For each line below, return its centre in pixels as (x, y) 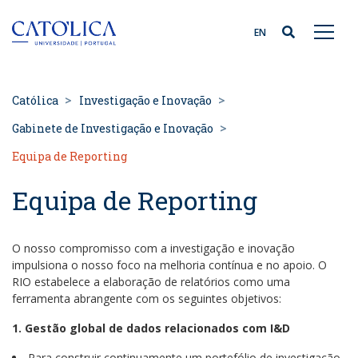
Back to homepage (171, 30)
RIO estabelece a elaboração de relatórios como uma (151, 282)
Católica (35, 100)
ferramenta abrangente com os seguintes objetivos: (147, 298)
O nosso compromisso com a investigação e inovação (153, 248)
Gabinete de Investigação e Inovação (113, 128)
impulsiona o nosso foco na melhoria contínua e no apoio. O (169, 265)
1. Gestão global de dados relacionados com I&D (151, 328)
